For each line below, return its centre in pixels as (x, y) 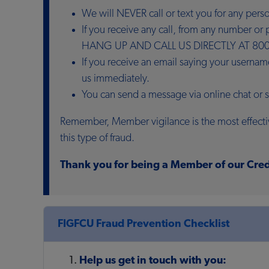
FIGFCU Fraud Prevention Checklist (143, 224)
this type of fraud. (97, 139)
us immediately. (116, 79)
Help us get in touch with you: (153, 261)
